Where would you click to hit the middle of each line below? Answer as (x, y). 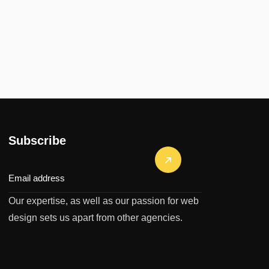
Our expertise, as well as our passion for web (104, 201)
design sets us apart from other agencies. (95, 218)
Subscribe (37, 141)
